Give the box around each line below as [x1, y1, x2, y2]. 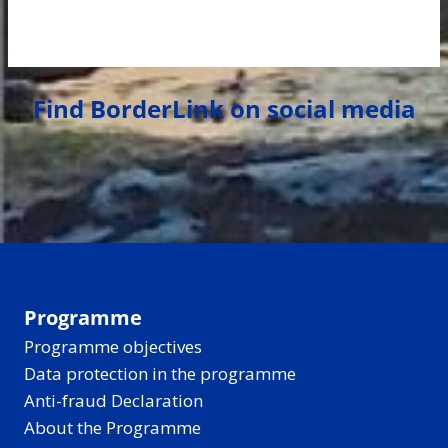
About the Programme [24, 416, 201, 440]
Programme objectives [24, 335, 202, 359]
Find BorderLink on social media [32, 92, 416, 126]
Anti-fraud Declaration [24, 389, 203, 413]
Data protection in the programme [24, 362, 296, 386]
